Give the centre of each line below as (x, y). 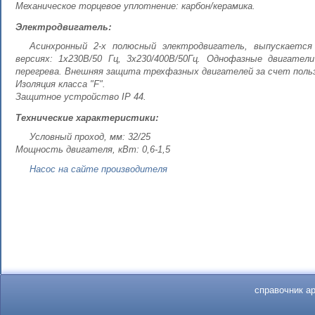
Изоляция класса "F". (60, 84)
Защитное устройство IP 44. (81, 97)
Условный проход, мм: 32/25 (90, 137)
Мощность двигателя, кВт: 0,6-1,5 (93, 149)
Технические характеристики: (87, 117)
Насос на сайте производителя (98, 169)
